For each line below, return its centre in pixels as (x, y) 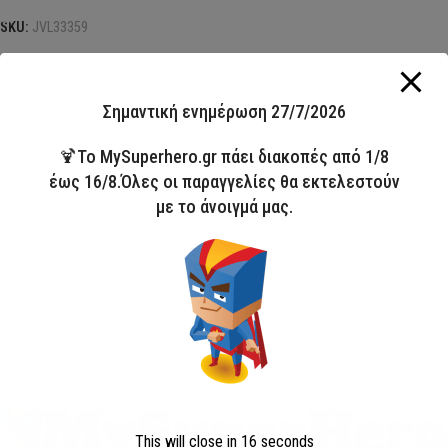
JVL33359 (60, 27)
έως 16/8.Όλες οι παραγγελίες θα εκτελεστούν (224, 181)
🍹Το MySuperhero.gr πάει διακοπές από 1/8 (224, 156)
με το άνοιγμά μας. (224, 206)
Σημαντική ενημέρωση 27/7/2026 (224, 111)
